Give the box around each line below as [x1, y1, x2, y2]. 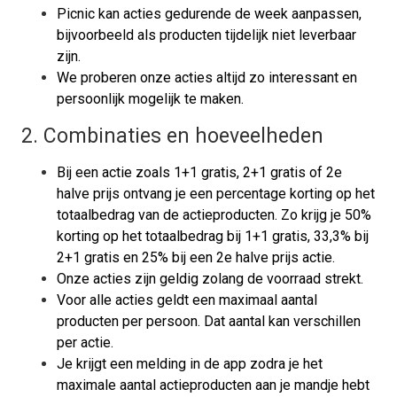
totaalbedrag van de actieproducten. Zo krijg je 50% [57, 206, 371, 223]
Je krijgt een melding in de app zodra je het [57, 355, 323, 372]
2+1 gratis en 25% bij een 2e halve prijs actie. [57, 249, 335, 266]
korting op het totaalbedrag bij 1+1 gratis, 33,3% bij [57, 228, 369, 245]
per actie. [57, 334, 113, 351]
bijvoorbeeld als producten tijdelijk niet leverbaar [57, 27, 356, 43]
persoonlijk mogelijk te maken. [57, 90, 244, 107]
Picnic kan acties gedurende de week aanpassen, [57, 5, 362, 22]
